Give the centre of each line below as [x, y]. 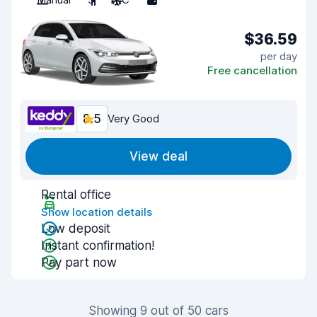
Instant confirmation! [98, 246]
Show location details [97, 212]
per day [279, 56]
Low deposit [76, 229]
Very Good [133, 119]
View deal [158, 156]
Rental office [76, 195]
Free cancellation [252, 70]
